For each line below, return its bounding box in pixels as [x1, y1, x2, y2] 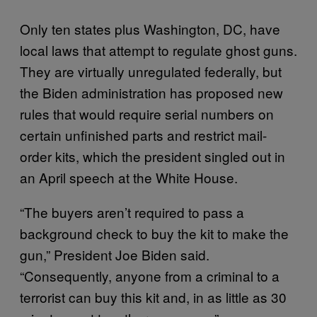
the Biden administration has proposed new [20, 82, 283, 102]
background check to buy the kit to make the [20, 223, 289, 243]
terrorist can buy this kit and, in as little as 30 [20, 287, 287, 306]
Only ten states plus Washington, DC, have [20, 18, 280, 38]
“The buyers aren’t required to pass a [20, 202, 244, 221]
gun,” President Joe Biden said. [20, 244, 209, 264]
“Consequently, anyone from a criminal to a [20, 265, 279, 285]
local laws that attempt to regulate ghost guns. [20, 40, 297, 59]
